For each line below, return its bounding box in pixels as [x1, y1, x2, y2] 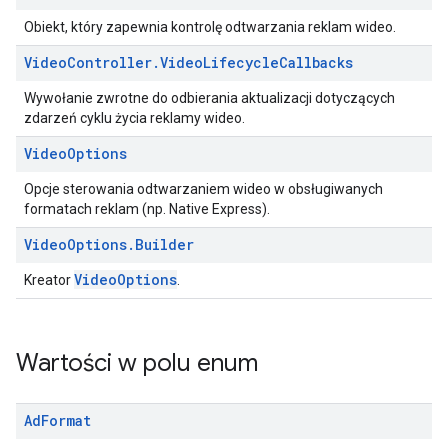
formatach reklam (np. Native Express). [24, 201, 270, 217]
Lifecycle [203, 53, 279, 72]
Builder [135, 235, 194, 254]
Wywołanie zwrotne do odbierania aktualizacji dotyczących [24, 90, 395, 106]
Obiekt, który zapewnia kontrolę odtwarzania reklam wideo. [24, 19, 396, 35]
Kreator [24, 272, 74, 288]
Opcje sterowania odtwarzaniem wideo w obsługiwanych [24, 181, 383, 197]
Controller [67, 53, 152, 72]
